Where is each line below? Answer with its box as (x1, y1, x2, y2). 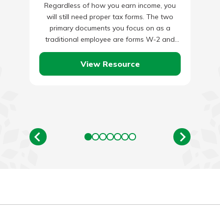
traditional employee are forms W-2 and (45, 34, 175, 44)
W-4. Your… (91, 46, 129, 55)
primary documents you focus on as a (50, 23, 170, 32)
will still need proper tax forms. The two (47, 12, 173, 21)
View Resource (80, 58, 140, 69)
